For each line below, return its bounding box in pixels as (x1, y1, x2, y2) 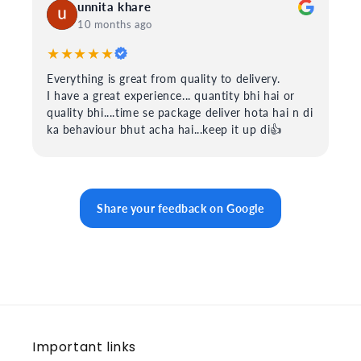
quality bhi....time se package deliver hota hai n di (47, 106, 313, 120)
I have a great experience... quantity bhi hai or (47, 89, 295, 103)
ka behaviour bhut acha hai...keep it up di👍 (47, 122, 282, 137)
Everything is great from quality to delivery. (47, 72, 280, 86)
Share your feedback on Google (97, 201, 264, 216)
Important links (32, 338, 136, 357)
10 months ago (77, 18, 152, 31)
